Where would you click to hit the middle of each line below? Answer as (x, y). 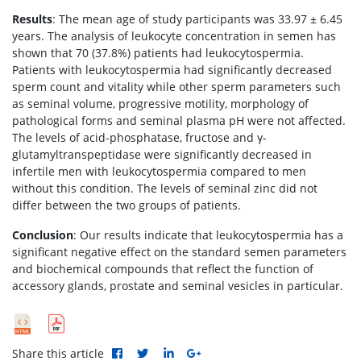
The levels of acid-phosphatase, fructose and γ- (139, 137)
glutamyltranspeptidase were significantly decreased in (162, 154)
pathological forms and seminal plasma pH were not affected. (179, 120)
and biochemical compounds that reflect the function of (163, 269)
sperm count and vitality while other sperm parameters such (176, 87)
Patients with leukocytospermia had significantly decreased (172, 70)
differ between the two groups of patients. (127, 205)
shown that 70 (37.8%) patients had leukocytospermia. (158, 53)
